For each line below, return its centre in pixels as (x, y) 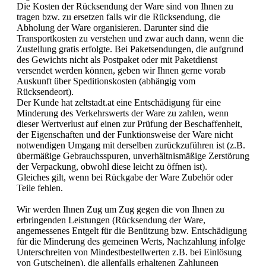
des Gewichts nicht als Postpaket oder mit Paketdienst (117, 59)
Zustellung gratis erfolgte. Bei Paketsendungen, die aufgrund (130, 49)
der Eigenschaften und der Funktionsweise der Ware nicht (125, 134)
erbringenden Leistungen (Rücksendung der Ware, (111, 220)
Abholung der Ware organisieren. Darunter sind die (113, 27)
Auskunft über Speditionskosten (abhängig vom (106, 81)
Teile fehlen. (40, 188)
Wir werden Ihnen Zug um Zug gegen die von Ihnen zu (121, 209)
